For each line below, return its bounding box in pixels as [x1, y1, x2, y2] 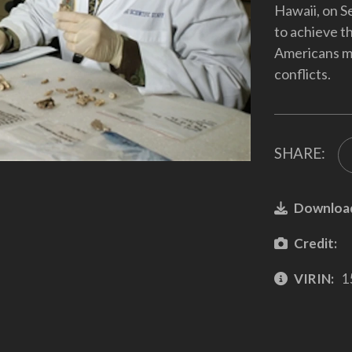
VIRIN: [293, 269, 334, 287]
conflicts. [273, 64, 331, 82]
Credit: [293, 234, 337, 251]
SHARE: [273, 144, 325, 163]
